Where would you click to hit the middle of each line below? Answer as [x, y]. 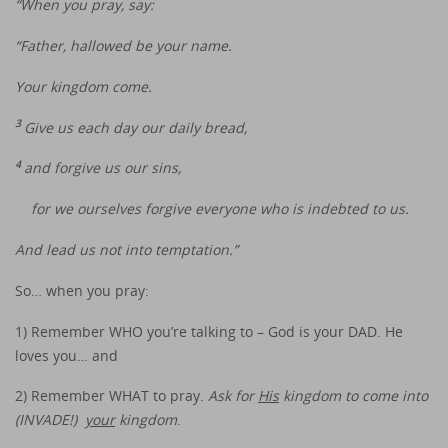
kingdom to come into [353, 396]
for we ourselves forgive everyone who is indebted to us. [220, 209]
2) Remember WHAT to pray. [111, 396]
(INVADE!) [50, 420]
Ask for [233, 396]
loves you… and [66, 355]
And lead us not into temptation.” [126, 250]
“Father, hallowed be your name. [123, 46]
